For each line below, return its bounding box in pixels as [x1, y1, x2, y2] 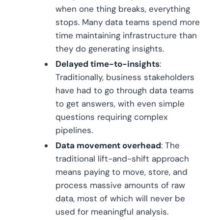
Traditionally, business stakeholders [55, 72, 194, 83]
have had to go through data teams [55, 85, 194, 96]
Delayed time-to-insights [55, 58, 160, 70]
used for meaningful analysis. [55, 206, 168, 218]
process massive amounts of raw [55, 180, 185, 191]
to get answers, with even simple [55, 98, 185, 110]
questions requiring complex [55, 111, 167, 123]
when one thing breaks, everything [55, 3, 190, 15]
